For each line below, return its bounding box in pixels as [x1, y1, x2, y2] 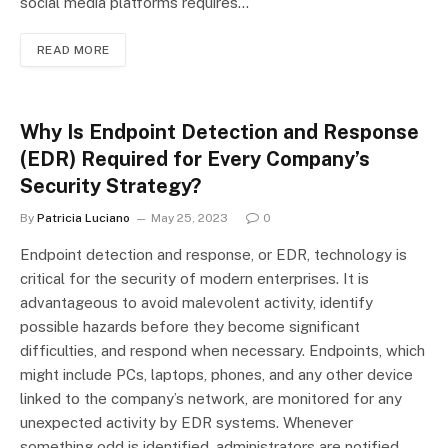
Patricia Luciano [37, 210, 130, 225]
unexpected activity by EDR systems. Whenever [20, 413, 353, 431]
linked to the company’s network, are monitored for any [20, 389, 402, 407]
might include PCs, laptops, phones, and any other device [20, 365, 413, 383]
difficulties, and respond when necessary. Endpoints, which [20, 341, 425, 359]
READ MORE [37, 42, 110, 57]
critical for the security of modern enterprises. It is [20, 269, 369, 287]
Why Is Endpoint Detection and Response [20, 119, 419, 144]
